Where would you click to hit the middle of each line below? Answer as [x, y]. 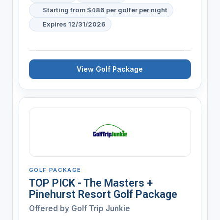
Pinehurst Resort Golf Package [103, 194]
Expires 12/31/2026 [74, 24]
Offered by [50, 208]
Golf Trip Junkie [100, 208]
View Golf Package [110, 69]
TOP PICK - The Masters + [91, 183]
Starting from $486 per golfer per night [105, 10]
